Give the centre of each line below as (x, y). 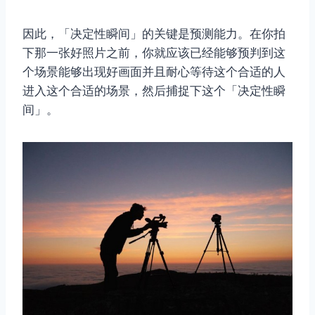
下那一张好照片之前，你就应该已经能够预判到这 (154, 52)
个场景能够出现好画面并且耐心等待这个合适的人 (154, 71)
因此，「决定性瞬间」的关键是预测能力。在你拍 (154, 33)
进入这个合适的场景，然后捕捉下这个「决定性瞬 (154, 90)
